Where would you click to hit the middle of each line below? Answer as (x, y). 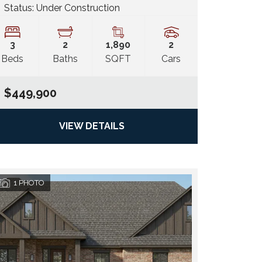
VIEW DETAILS (92, 126)
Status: (20, 8)
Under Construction (78, 8)
